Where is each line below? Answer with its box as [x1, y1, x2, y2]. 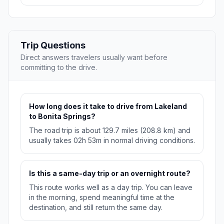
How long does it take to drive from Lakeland [29, 102, 187, 111]
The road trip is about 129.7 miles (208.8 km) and [29, 126, 190, 135]
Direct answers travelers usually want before [20, 53, 167, 62]
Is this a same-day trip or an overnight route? [29, 169, 190, 178]
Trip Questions [20, 40, 85, 51]
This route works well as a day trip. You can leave [29, 183, 192, 192]
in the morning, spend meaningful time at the [29, 193, 174, 202]
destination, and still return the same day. [29, 203, 162, 212]
